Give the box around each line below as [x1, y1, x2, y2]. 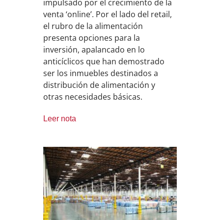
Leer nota [43, 114, 77, 123]
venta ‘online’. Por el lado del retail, [43, 8, 172, 20]
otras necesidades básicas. [43, 91, 143, 102]
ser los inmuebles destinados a [43, 67, 159, 79]
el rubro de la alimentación [43, 20, 143, 31]
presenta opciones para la [43, 32, 140, 43]
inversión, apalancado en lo [43, 44, 145, 55]
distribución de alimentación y [43, 79, 156, 90]
